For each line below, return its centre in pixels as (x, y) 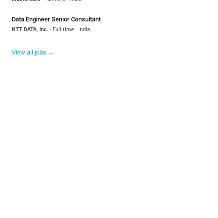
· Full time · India (69, 29)
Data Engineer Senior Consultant (56, 19)
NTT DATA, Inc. (30, 29)
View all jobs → (33, 52)
